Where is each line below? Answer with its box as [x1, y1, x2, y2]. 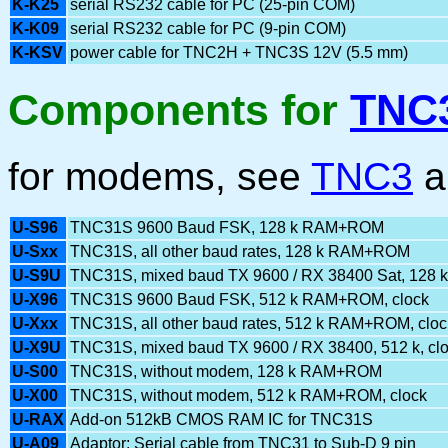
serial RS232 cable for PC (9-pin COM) [70, 19, 346, 37]
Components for [8, 85, 350, 134]
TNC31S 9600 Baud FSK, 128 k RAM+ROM [70, 218, 384, 236]
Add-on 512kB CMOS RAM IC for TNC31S [70, 410, 373, 428]
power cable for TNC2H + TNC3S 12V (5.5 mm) [70, 43, 408, 61]
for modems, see [8, 154, 311, 198]
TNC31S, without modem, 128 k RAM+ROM [70, 362, 382, 380]
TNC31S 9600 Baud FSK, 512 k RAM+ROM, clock [70, 290, 429, 308]
